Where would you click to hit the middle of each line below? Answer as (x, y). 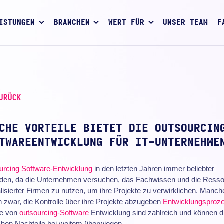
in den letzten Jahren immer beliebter (153, 168)
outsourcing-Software (54, 212)
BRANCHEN (72, 23)
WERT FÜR (126, 23)
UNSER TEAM (186, 23)
